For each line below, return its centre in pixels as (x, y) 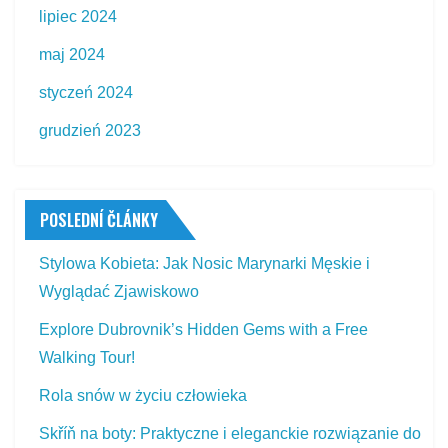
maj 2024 (72, 54)
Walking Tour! (87, 357)
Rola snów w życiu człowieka (143, 395)
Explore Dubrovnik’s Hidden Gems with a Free (204, 329)
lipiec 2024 (78, 16)
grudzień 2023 (90, 130)
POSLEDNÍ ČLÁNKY (99, 219)
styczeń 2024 (86, 92)
